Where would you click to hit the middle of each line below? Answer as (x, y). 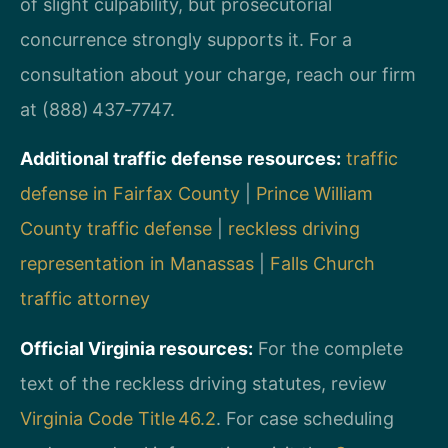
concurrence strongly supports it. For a (186, 39)
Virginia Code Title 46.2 (118, 418)
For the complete (328, 348)
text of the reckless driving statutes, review (203, 383)
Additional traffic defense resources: (180, 159)
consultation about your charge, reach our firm (218, 74)
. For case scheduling (305, 418)
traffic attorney (85, 299)
